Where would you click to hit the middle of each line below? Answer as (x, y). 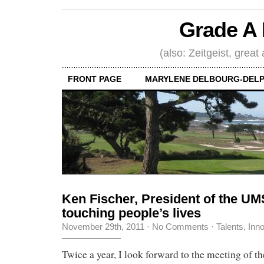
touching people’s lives (131, 213)
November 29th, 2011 (103, 226)
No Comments (180, 226)
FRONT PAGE (95, 79)
